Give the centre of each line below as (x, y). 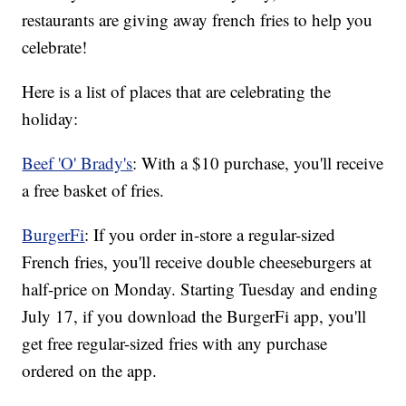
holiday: (50, 119)
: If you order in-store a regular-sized (210, 235)
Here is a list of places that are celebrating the (177, 92)
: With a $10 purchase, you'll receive (258, 163)
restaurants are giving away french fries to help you (198, 20)
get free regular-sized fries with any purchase (175, 343)
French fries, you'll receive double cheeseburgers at (197, 262)
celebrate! (55, 47)
